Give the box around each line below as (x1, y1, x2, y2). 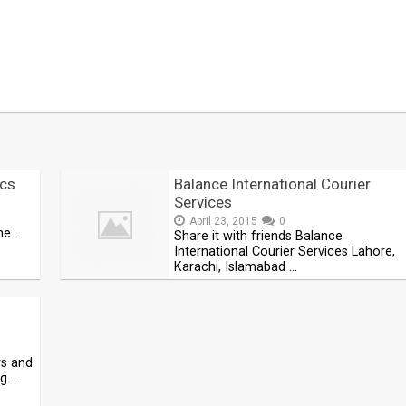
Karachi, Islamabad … (174, 259, 298, 275)
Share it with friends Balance (174, 228, 343, 244)
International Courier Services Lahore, (174, 244, 396, 259)
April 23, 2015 (189, 215, 258, 227)
